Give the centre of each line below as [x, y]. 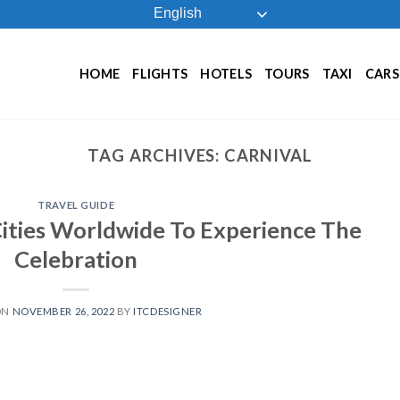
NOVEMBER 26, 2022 [63, 311]
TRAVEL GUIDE [76, 205]
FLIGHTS [160, 73]
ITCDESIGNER [168, 311]
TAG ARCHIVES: [156, 155]
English [175, 13]
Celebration [76, 258]
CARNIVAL [268, 155]
